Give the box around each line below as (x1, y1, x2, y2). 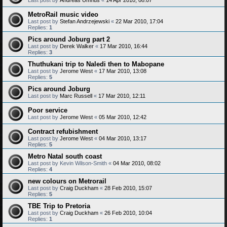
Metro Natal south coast (28, 152, 102, 160)
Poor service (28, 106, 67, 114)
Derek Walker (60, 43, 94, 49)
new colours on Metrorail (28, 177, 106, 185)
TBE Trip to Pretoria (28, 202, 90, 210)
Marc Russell (60, 92, 92, 99)
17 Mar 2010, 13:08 (99, 67, 146, 74)
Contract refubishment (28, 127, 98, 135)
